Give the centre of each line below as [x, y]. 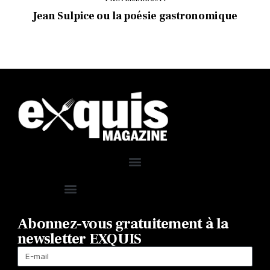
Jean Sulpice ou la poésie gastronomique [135, 16]
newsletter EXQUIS [80, 238]
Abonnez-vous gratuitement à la [123, 223]
